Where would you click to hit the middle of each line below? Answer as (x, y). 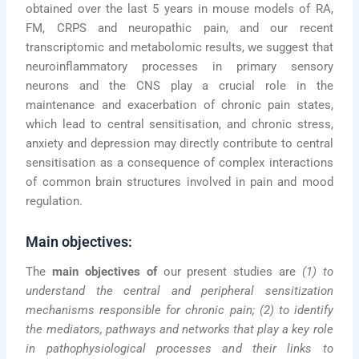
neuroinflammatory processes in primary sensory (179, 67)
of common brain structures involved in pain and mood (179, 182)
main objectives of (105, 272)
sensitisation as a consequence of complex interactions (179, 163)
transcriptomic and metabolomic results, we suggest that (179, 48)
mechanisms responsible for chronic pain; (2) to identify (179, 311)
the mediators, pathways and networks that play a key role (179, 330)
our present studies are (229, 272)
